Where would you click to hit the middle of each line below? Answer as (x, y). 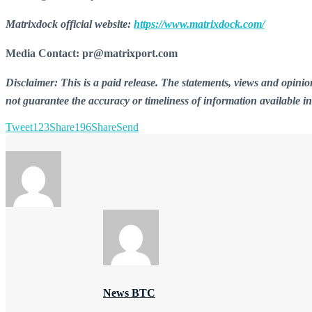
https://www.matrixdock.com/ (199, 24)
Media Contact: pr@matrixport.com (92, 53)
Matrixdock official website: (70, 24)
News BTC (129, 292)
